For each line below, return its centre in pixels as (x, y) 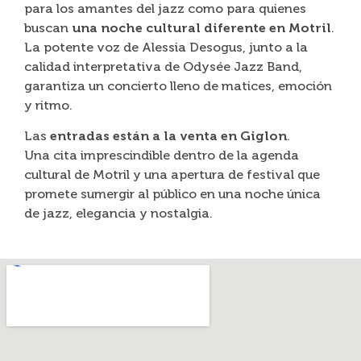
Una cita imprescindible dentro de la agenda (162, 155)
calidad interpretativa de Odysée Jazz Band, (163, 66)
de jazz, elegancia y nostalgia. (118, 213)
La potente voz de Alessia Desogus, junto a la (166, 47)
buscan (48, 27)
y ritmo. (48, 105)
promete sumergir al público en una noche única (172, 194)
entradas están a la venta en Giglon (168, 136)
